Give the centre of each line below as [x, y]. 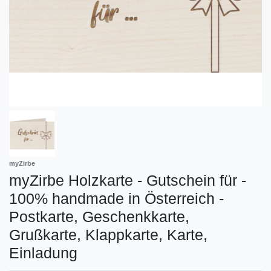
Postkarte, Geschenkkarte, [99, 216]
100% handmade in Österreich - [116, 198]
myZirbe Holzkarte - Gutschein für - [128, 180]
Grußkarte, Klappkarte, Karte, [108, 234]
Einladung [43, 253]
